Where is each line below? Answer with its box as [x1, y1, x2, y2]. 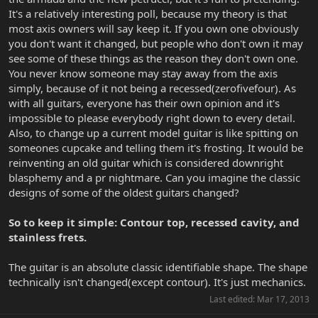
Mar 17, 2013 [257, 293, 309, 306]
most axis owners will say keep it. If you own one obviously [9, 21, 299, 36]
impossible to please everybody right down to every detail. [9, 111, 295, 126]
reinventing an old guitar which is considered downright [9, 155, 283, 170]
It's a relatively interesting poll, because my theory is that [9, 6, 287, 21]
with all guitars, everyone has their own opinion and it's [9, 96, 280, 111]
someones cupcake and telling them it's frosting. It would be [9, 141, 303, 155]
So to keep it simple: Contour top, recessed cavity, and [9, 215, 300, 230]
